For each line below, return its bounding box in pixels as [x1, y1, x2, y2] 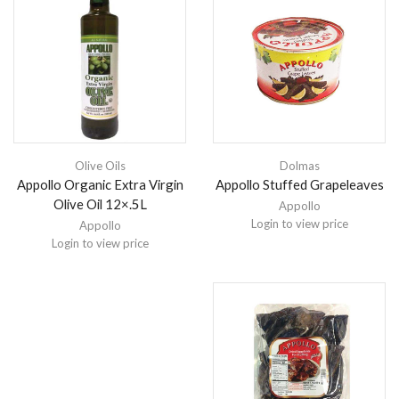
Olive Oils [74, 158, 126, 173]
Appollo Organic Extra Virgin [16, 175, 183, 192]
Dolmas [279, 158, 320, 173]
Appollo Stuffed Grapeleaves [215, 175, 384, 192]
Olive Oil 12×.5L [53, 195, 147, 212]
